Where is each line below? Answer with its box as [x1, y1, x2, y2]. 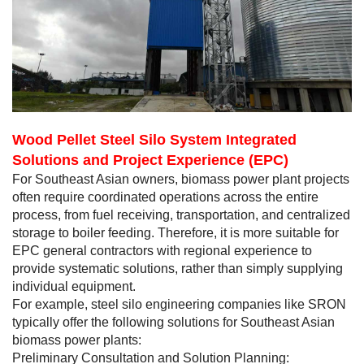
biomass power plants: [12, 333, 141, 348]
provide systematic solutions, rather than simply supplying [12, 262, 343, 276]
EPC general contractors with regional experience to [12, 244, 312, 258]
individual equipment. [12, 279, 136, 294]
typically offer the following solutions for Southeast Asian [12, 315, 335, 330]
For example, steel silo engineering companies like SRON [12, 297, 346, 312]
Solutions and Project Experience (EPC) [12, 152, 292, 169]
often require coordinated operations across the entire [12, 190, 318, 205]
